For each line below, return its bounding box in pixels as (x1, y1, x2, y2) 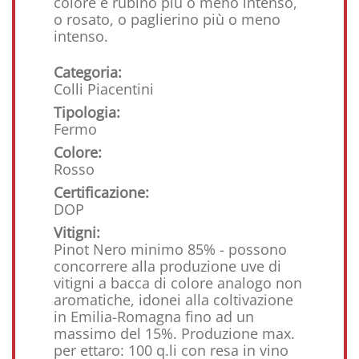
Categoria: (54, 63, 122, 82)
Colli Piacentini (54, 79, 154, 99)
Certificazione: (54, 183, 149, 202)
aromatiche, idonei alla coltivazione (54, 290, 293, 309)
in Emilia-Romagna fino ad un (54, 307, 254, 326)
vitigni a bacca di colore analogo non (54, 273, 302, 292)
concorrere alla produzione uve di (54, 256, 281, 276)
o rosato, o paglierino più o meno (54, 10, 280, 29)
